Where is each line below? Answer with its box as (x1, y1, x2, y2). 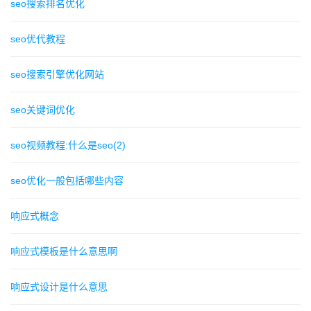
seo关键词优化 (10, 104, 75, 116)
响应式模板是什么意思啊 (10, 246, 117, 258)
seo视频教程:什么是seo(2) (10, 140, 126, 151)
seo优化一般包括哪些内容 (10, 175, 124, 187)
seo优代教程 (10, 33, 65, 45)
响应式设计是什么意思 (10, 281, 108, 293)
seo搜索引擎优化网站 (10, 69, 104, 81)
